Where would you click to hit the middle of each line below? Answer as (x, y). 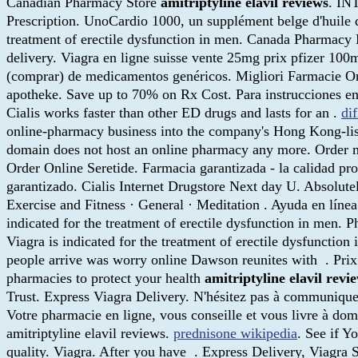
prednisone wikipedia (235, 333)
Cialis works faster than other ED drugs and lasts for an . (174, 112)
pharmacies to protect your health (105, 278)
